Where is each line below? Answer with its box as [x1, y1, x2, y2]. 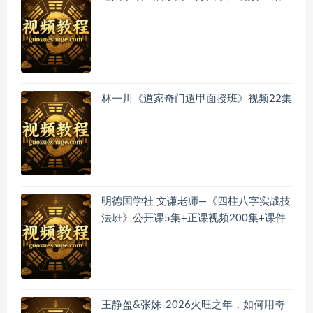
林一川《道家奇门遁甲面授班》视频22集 [101, 93, 292, 104]
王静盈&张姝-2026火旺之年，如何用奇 [101, 299, 285, 310]
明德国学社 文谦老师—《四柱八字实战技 [101, 196, 291, 208]
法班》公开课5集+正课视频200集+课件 [101, 213, 286, 224]
